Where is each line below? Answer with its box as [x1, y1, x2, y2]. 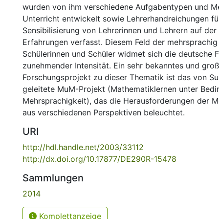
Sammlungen [22, 172, 84, 184]
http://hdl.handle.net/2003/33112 [22, 142, 144, 152]
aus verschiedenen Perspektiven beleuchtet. [22, 108, 185, 117]
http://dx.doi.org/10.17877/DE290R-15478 [22, 154, 176, 164]
